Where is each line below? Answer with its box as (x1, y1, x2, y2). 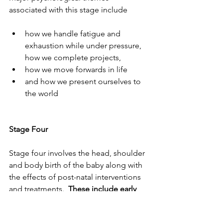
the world (25, 88, 58, 98)
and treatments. (9, 184, 68, 194)
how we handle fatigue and (25, 28, 122, 38)
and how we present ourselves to (25, 76, 143, 86)
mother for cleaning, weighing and (9, 208, 133, 218)
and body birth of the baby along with (9, 160, 144, 170)
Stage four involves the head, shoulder (9, 148, 147, 158)
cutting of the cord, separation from (9, 196, 137, 206)
